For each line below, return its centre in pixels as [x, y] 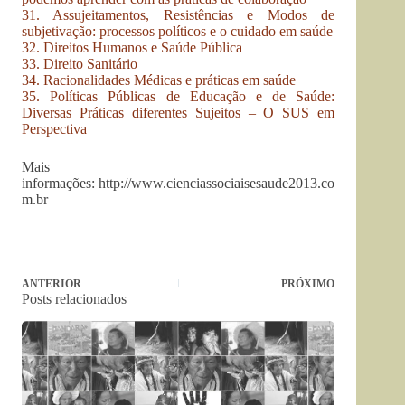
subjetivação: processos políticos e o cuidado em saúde [177, 32]
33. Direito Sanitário [80, 64]
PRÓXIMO [308, 284]
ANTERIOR [52, 284]
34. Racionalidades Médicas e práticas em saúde [159, 80]
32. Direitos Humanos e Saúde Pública [132, 48]
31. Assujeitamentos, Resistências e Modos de [179, 15]
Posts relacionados [74, 299]
